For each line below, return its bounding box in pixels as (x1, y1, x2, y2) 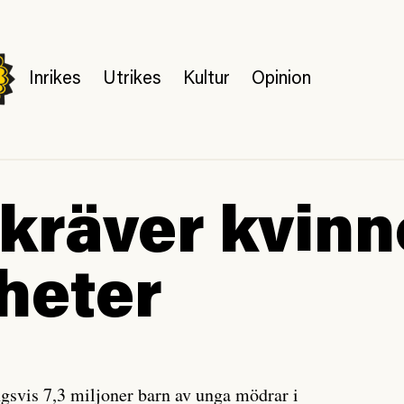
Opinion (252, 70, 312, 88)
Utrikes (103, 70, 162, 88)
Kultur (183, 70, 231, 88)
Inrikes (29, 70, 82, 88)
